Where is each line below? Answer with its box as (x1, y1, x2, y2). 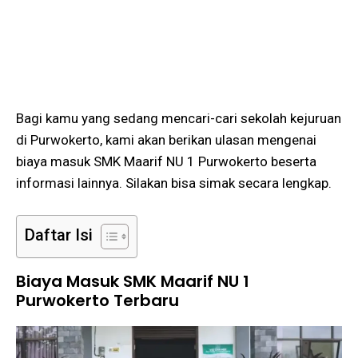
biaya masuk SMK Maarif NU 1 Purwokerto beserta (16, 153, 316, 170)
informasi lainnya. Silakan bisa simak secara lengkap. (16, 175, 332, 192)
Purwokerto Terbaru (16, 288, 179, 312)
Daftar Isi (25, 225, 93, 245)
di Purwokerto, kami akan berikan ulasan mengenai (16, 132, 316, 149)
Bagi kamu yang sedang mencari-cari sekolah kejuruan (16, 110, 341, 127)
